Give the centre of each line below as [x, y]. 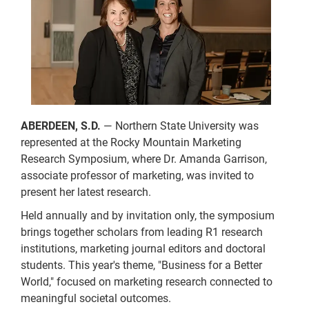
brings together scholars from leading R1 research [142, 232]
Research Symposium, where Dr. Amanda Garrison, [144, 159]
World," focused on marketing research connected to [147, 282]
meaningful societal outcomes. [96, 299]
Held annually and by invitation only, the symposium [148, 216]
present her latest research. [86, 192]
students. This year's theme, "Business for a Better [141, 266]
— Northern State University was [180, 126]
